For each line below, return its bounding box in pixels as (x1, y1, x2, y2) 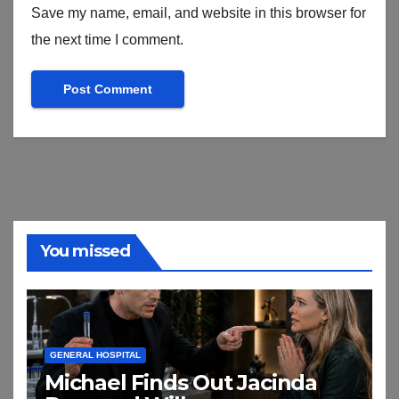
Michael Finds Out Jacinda (45, 369, 317, 395)
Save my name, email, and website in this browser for (31, 5, 366, 21)
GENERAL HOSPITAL (50, 349, 141, 360)
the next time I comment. (31, 32, 183, 48)
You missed (40, 241, 130, 262)
